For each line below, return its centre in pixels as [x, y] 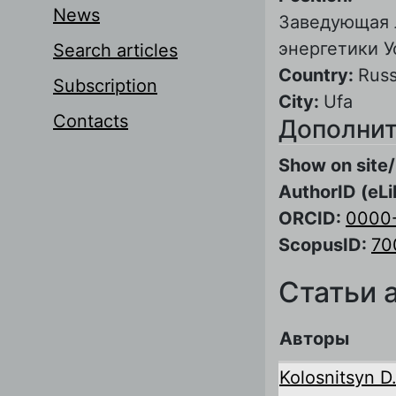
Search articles [115, 50]
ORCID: [312, 218]
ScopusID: [325, 244]
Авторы [314, 338]
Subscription [105, 85]
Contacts [91, 121]
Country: [318, 75]
